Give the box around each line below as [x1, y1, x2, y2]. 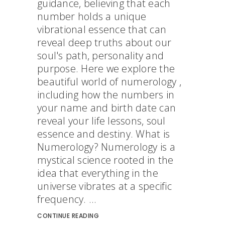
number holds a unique [37, 10, 147, 23]
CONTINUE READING [37, 211, 99, 220]
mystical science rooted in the [37, 153, 174, 167]
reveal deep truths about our [37, 36, 171, 49]
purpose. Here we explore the [37, 62, 175, 75]
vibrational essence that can [37, 23, 166, 36]
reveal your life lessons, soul [37, 114, 166, 128]
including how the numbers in [37, 88, 174, 101]
